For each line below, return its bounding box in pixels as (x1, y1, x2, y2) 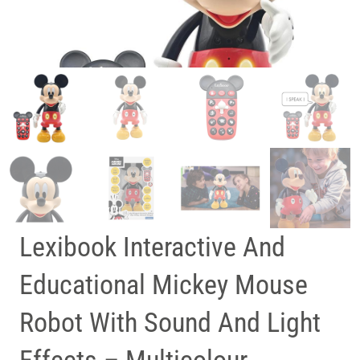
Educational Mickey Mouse (19, 268, 308, 301)
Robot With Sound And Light (19, 306, 321, 339)
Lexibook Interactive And (19, 231, 285, 264)
